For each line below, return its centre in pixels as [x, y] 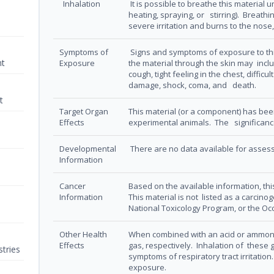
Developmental [88, 149]
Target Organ [84, 112]
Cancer [72, 186]
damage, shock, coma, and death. [193, 85]
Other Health [83, 235]
